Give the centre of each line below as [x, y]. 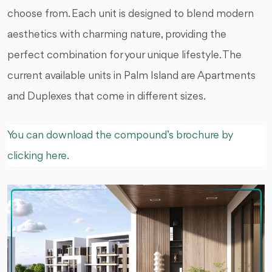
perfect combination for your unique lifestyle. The [124, 56]
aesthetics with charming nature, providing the [117, 35]
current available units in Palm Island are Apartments [131, 76]
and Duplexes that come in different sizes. [107, 97]
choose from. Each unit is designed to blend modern [131, 14]
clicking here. [38, 156]
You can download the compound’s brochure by [120, 136]
